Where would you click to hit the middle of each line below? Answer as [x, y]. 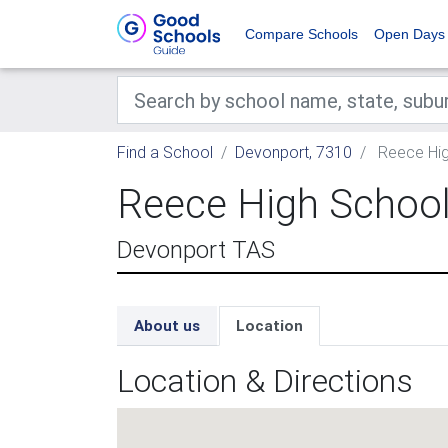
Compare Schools [301, 34]
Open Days [409, 34]
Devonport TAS [196, 249]
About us [167, 325]
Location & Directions [265, 380]
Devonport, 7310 [293, 152]
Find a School [165, 152]
